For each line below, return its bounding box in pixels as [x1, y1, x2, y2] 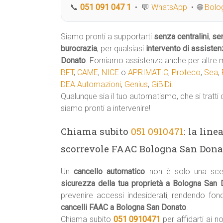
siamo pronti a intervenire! [61, 104, 150, 113]
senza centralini [154, 32, 209, 41]
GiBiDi [151, 80, 171, 89]
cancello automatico [74, 167, 145, 176]
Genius [124, 80, 148, 89]
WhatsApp [151, 2, 187, 12]
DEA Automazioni [61, 80, 121, 89]
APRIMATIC [128, 68, 168, 77]
